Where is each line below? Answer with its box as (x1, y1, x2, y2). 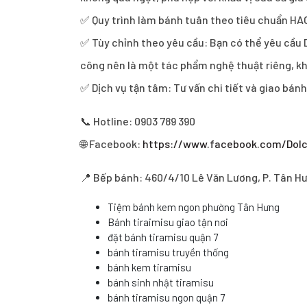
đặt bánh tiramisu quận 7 (108, 231, 218, 243)
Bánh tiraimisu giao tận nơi (108, 216, 228, 228)
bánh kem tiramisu (108, 261, 191, 273)
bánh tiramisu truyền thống (108, 246, 229, 258)
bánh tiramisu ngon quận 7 (108, 291, 225, 304)
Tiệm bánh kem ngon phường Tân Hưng (108, 201, 280, 213)
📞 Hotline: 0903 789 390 (80, 114, 195, 127)
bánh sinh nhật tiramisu (108, 276, 214, 288)
